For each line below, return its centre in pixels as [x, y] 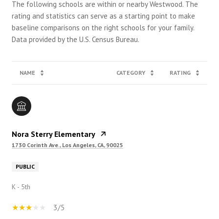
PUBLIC [25, 166]
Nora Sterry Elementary [54, 134]
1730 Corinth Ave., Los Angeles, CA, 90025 [67, 145]
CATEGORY [131, 72]
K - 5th [21, 186]
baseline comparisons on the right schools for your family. [103, 27]
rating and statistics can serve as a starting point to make [103, 16]
